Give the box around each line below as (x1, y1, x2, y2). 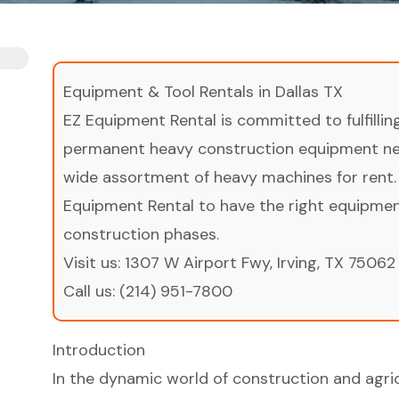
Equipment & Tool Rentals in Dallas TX (62, 80, 343, 102)
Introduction (52, 338, 145, 361)
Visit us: (62, 251, 125, 273)
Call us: (62, 280, 119, 302)
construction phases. (62, 223, 219, 245)
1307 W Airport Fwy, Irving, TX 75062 (124, 251, 395, 273)
